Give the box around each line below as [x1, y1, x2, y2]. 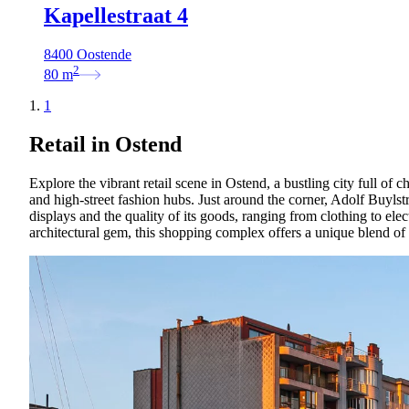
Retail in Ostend [29, 132, 182, 157]
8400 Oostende [44, 46, 131, 62]
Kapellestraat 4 [44, 4, 188, 28]
